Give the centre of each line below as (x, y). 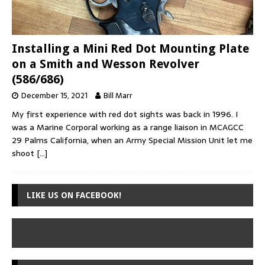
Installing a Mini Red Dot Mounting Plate (130, 48)
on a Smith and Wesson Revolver (106, 64)
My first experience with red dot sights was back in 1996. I (125, 114)
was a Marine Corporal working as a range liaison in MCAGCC (128, 127)
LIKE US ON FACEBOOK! (74, 195)
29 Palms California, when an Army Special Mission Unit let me (132, 140)
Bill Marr (118, 95)
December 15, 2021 (54, 95)
